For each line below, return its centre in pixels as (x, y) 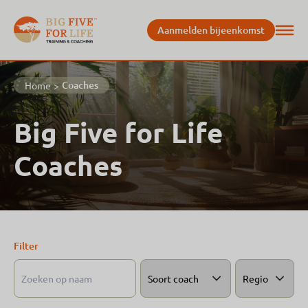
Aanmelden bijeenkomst (211, 30)
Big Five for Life (118, 132)
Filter (26, 246)
